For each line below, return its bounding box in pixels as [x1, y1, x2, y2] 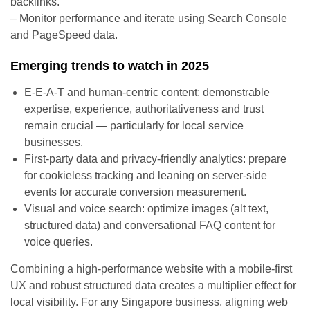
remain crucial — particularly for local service [24, 119, 244, 131]
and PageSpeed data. [10, 28, 118, 41]
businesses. [24, 136, 83, 148]
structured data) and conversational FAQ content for [24, 219, 275, 231]
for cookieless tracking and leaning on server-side [24, 169, 267, 181]
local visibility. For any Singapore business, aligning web [10, 295, 288, 308]
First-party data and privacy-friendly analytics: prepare [24, 152, 286, 165]
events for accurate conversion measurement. [24, 185, 246, 198]
